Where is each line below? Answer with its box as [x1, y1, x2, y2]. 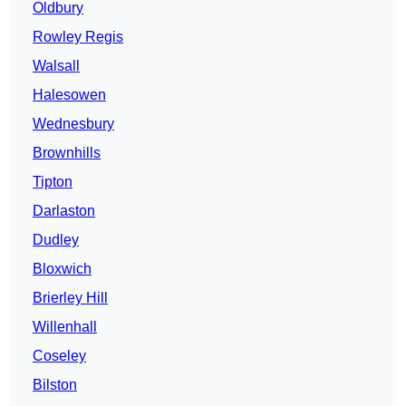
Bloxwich [33, 261, 92, 277]
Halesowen [33, 87, 106, 103]
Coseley [33, 348, 86, 364]
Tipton [33, 174, 72, 190]
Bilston [33, 377, 77, 393]
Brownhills [33, 145, 101, 161]
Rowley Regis [33, 29, 123, 45]
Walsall [33, 58, 80, 74]
